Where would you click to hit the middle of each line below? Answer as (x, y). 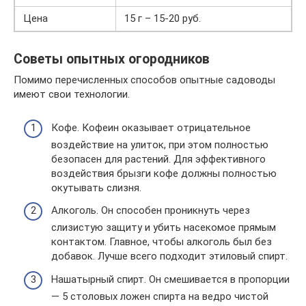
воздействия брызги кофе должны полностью (164, 173)
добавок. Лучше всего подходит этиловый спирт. (169, 256)
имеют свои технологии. (72, 94)
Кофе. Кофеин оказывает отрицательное (151, 127)
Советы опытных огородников (112, 59)
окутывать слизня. (96, 187)
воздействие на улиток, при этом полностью (160, 144)
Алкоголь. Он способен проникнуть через (151, 210)
